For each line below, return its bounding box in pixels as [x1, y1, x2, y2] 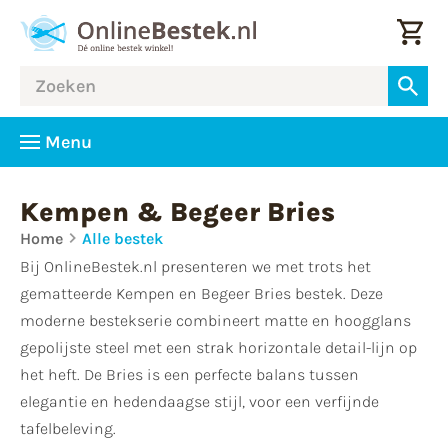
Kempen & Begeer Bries [20, 197, 335, 228]
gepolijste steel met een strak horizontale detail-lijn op [20, 338, 417, 357]
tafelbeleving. [20, 419, 116, 438]
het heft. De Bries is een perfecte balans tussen [20, 365, 359, 384]
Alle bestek [82, 229, 163, 248]
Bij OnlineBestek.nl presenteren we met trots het [20, 257, 371, 276]
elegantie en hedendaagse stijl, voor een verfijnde [20, 392, 379, 411]
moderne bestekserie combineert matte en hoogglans [20, 311, 411, 330]
